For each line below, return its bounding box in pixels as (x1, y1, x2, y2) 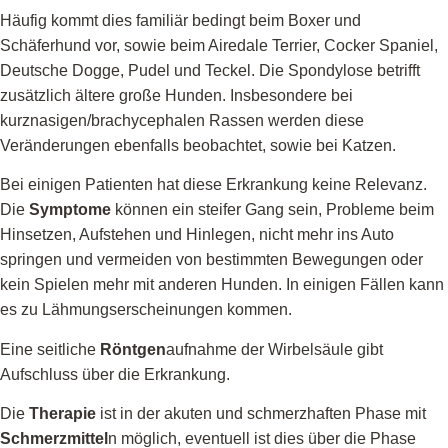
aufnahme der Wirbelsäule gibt (166, 340, 383, 358)
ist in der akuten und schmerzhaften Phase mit (96, 405, 426, 423)
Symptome (29, 201, 111, 219)
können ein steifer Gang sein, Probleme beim (111, 201, 434, 219)
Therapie (29, 405, 96, 423)
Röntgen (100, 340, 166, 358)
